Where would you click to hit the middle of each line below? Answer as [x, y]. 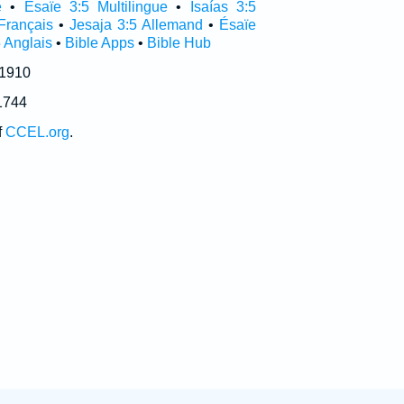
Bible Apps [99, 43]
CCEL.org [37, 132]
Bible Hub [179, 43]
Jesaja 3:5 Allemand [137, 25]
